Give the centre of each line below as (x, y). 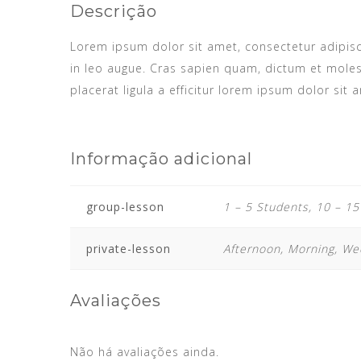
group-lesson (125, 207)
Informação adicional (161, 159)
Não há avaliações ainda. (145, 352)
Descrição (114, 11)
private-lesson (129, 249)
